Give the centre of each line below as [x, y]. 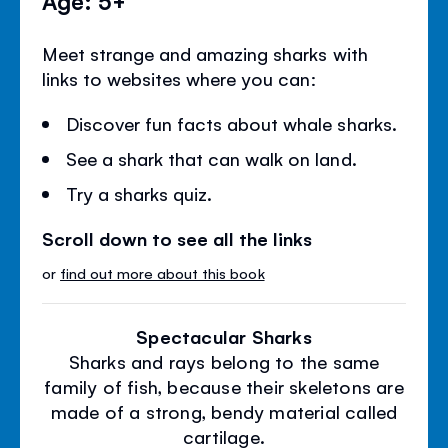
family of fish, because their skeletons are [224, 385]
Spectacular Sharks [224, 335]
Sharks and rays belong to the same [224, 360]
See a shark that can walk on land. [211, 157]
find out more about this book [162, 272]
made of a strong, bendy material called [224, 410]
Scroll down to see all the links [177, 237]
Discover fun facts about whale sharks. [231, 122]
